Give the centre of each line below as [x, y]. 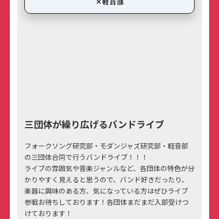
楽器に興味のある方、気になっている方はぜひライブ [106, 191]
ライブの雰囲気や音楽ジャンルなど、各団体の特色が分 [109, 168]
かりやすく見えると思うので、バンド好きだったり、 [106, 180]
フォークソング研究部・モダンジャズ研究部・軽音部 [106, 146]
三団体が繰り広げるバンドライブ [94, 124]
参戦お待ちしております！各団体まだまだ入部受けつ [107, 202]
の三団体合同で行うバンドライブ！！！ [86, 157]
